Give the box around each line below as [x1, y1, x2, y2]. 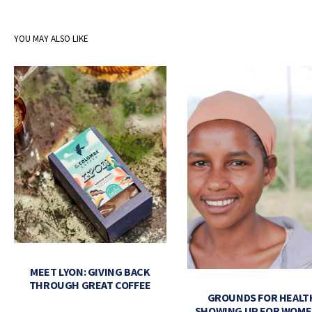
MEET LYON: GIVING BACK [30, 265, 150, 279]
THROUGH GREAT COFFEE [29, 278, 151, 292]
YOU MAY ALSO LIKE [14, 33, 88, 45]
